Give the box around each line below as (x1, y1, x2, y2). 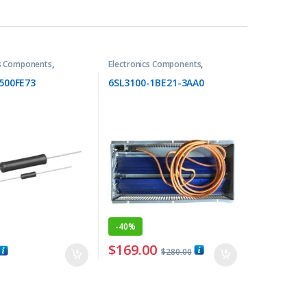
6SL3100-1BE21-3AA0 (108, 76, 204, 90)
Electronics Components (108, 58, 201, 70)
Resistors (108, 66, 145, 78)
